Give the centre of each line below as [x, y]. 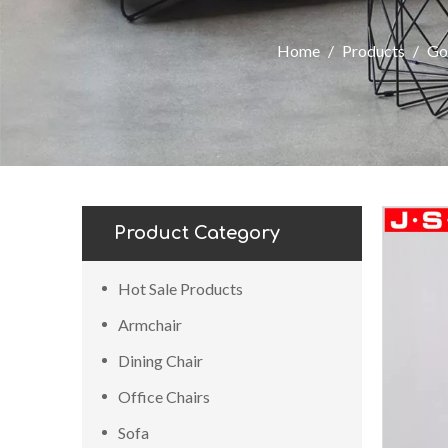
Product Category [197, 233]
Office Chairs [164, 396]
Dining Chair [160, 360]
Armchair [150, 324]
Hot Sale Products [180, 288]
